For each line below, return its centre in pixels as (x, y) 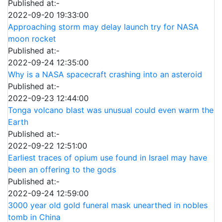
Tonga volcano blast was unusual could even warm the (111, 110)
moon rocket (32, 39)
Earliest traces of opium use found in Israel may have (108, 158)
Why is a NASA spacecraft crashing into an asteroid (105, 75)
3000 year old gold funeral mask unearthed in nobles (108, 205)
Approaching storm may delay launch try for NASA (103, 27)
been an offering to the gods (62, 170)
